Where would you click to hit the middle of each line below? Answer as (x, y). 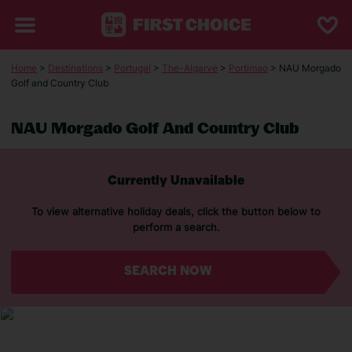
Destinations (75, 68)
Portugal (132, 68)
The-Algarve (190, 68)
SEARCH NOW (168, 272)
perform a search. (176, 227)
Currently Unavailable (176, 181)
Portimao (248, 68)
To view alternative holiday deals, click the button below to (176, 211)
